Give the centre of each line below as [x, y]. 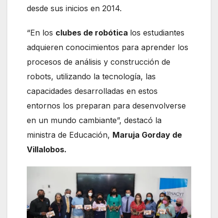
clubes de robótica [93, 33]
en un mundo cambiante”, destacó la [94, 120]
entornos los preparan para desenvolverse [106, 106]
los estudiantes [157, 33]
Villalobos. [47, 150]
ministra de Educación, [70, 135]
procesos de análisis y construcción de [99, 62]
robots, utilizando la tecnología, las [91, 77]
